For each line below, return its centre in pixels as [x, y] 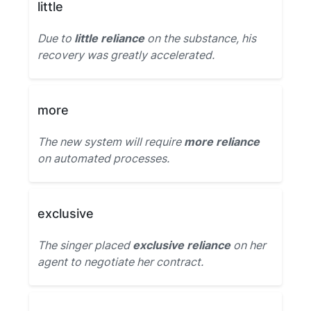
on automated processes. [103, 158]
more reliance [222, 142]
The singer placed [85, 245]
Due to [56, 38]
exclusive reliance [182, 245]
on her [248, 245]
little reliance [109, 38]
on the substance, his [200, 38]
